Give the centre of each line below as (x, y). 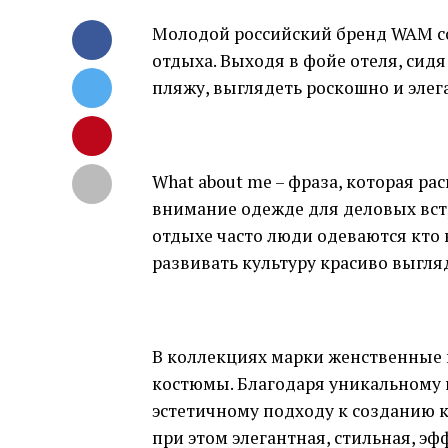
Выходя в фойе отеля (309, 60)
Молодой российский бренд (271, 33)
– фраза (305, 181)
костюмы (191, 383)
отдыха (182, 60)
